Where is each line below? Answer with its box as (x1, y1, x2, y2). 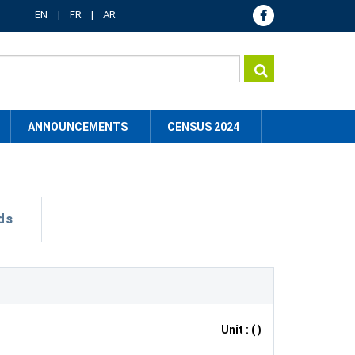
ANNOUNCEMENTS (28, 120, 128, 133)
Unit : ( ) (221, 323, 261, 336)
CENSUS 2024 (167, 120, 239, 133)
